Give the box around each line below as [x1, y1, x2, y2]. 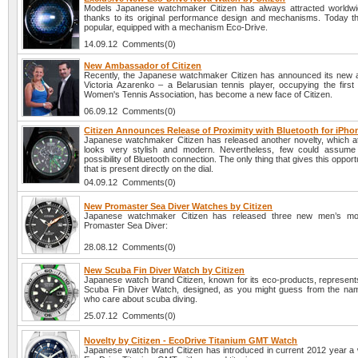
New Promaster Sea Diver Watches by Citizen [84, 201, 273, 212]
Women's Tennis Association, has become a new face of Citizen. [84, 89, 333, 100]
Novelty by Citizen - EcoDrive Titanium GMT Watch [84, 336, 298, 346]
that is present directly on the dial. [84, 164, 214, 174]
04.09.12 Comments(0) [84, 177, 177, 188]
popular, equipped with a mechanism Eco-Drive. [84, 22, 268, 33]
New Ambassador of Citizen [84, 61, 202, 71]
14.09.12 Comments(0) [84, 39, 177, 50]
